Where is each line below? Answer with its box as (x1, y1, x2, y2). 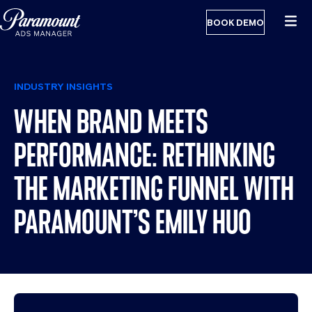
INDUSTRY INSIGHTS (14, 81, 113, 92)
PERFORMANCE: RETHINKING (14, 137, 275, 173)
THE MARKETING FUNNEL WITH (14, 171, 294, 206)
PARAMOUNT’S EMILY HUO (14, 204, 251, 240)
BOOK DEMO (207, 17, 264, 28)
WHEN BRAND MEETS (14, 104, 208, 139)
